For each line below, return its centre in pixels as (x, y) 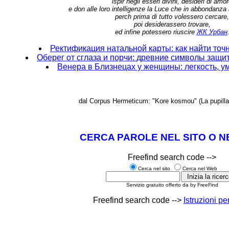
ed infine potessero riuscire (156, 32)
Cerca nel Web (200, 168)
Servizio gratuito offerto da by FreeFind (172, 185)
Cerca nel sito (155, 168)
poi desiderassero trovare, (172, 24)
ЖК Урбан (212, 32)
